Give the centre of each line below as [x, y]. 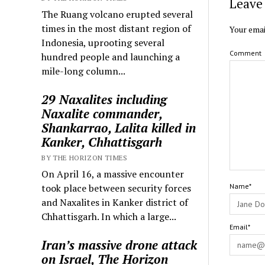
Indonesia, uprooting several [103, 42]
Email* [240, 227]
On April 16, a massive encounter [113, 174]
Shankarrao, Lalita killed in [119, 127]
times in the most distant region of [117, 28]
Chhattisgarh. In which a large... [109, 216]
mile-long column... [84, 71]
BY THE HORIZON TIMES [85, 157]
